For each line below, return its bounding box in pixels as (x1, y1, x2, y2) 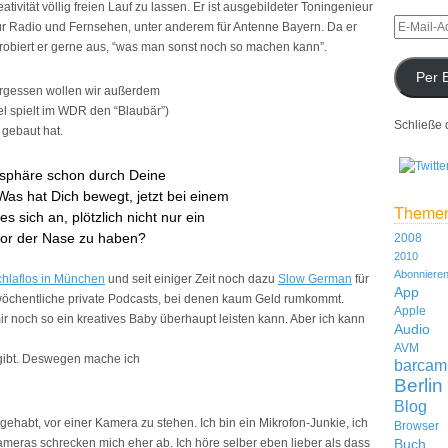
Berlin (394, 374, 443, 396)
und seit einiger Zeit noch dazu (105, 272, 278, 286)
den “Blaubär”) (87, 104, 169, 118)
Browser (394, 419, 439, 433)
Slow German (278, 272, 352, 286)
